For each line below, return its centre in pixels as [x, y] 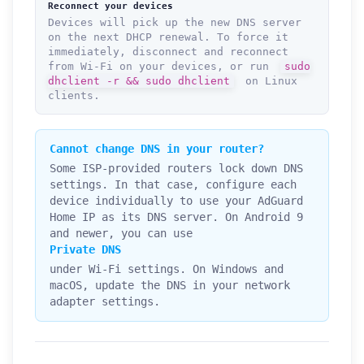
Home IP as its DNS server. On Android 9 [176, 217]
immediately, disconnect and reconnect [168, 52]
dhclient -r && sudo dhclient [139, 81]
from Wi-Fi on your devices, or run [162, 67]
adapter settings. [104, 302]
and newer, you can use [121, 234]
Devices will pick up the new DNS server [175, 23]
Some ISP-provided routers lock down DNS [176, 169]
